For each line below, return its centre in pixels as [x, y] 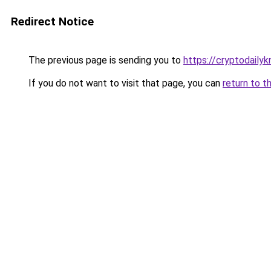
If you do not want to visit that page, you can [124, 83]
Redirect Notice [52, 21]
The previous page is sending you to [105, 60]
